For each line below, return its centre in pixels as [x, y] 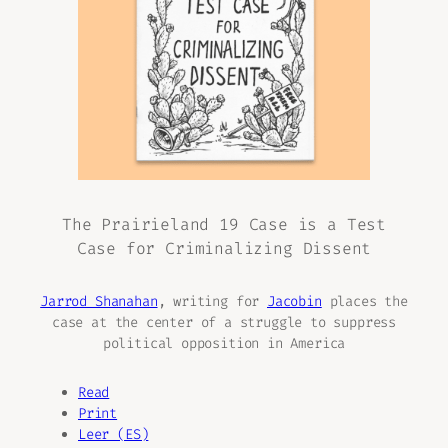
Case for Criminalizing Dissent [224, 248]
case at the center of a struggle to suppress [224, 323]
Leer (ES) [113, 435]
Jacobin [294, 302]
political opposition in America [224, 344]
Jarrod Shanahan [99, 302]
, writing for [212, 302]
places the [364, 302]
